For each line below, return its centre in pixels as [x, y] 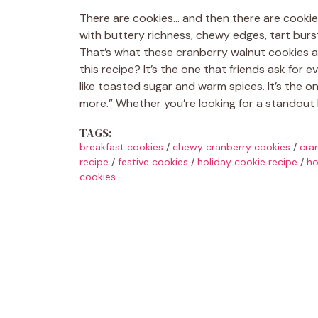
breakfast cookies [121, 147]
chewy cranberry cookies [231, 147]
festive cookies [153, 161]
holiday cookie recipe [247, 161]
